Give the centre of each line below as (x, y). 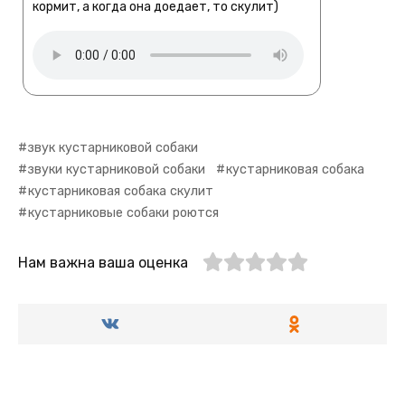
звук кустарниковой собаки (113, 148)
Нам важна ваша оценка (103, 263)
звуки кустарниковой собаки (117, 170)
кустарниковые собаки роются (124, 213)
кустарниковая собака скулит (121, 192)
